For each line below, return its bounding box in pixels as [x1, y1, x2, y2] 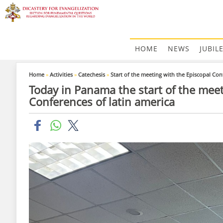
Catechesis [78, 71, 105, 78]
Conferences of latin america [29, 94, 175, 110]
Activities [50, 71, 73, 78]
